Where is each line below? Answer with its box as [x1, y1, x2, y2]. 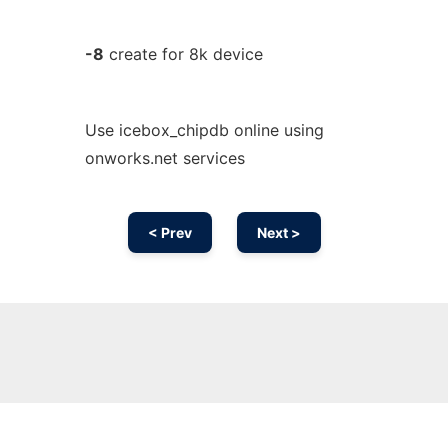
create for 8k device [103, 44, 263, 64]
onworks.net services [84, 148, 245, 168]
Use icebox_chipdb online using [84, 120, 324, 140]
